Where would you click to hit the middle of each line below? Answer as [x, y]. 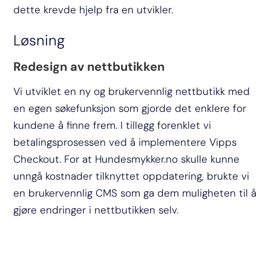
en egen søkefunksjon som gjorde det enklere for [130, 108]
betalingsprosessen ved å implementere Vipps [125, 142]
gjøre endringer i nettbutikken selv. [96, 210]
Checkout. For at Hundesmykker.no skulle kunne [127, 159]
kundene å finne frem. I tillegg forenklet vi [113, 125]
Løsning [39, 40]
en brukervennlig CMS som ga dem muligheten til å [135, 193]
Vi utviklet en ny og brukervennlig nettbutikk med [132, 91]
